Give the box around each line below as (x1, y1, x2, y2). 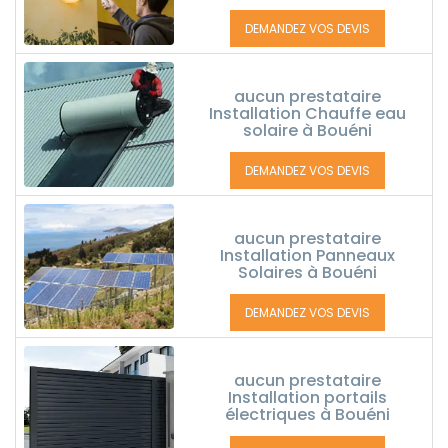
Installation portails (227, 386, 387, 409)
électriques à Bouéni (224, 403, 390, 426)
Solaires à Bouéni (237, 261, 377, 284)
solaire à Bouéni (242, 119, 372, 142)
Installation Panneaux (219, 244, 395, 267)
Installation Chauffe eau (208, 102, 406, 125)
